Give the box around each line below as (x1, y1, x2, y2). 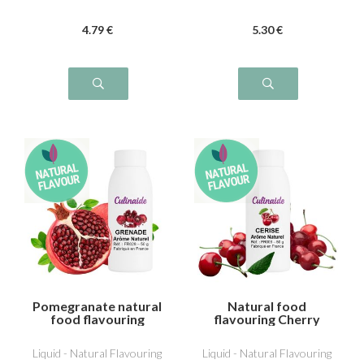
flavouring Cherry (214, 311, 320, 327)
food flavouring (50, 311, 145, 327)
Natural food (227, 298, 306, 314)
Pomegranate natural (32, 298, 162, 314)
